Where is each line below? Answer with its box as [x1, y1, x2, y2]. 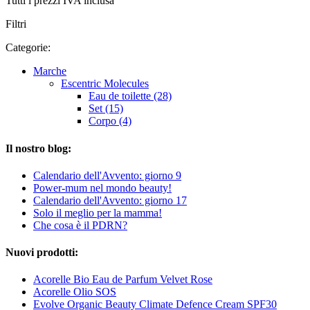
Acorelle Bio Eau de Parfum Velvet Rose [33, 273, 212, 286]
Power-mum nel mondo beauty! [33, 181, 172, 194]
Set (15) [89, 102, 123, 115]
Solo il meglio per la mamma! [33, 206, 162, 219]
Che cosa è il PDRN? [33, 219, 127, 231]
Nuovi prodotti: [6, 246, 78, 259]
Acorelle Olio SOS [33, 286, 116, 298]
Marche [33, 65, 66, 77]
